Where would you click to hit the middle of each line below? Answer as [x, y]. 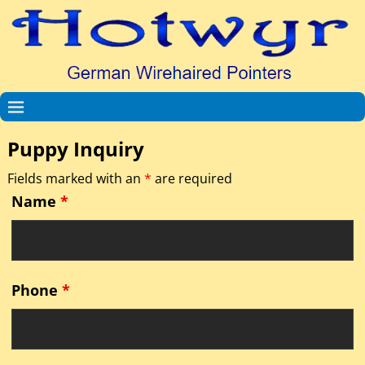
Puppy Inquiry [75, 149]
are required [191, 179]
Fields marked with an [75, 179]
